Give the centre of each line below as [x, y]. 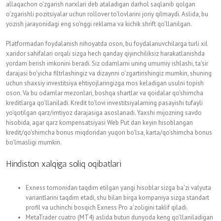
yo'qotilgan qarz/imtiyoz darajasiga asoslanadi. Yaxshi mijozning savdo [104, 113]
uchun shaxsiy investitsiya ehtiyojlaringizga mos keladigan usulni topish [105, 83]
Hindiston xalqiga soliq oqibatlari [64, 164]
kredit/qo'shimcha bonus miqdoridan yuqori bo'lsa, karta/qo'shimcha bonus [109, 132]
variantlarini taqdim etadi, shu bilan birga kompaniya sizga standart [117, 198]
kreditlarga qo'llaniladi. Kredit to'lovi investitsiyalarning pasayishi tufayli [104, 103]
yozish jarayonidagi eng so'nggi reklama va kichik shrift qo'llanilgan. [99, 24]
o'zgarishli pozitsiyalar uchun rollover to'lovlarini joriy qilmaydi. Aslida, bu [107, 14]
